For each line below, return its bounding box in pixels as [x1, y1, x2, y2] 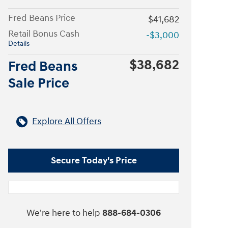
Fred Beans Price [8, 12, 75, 24]
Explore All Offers [32, 116, 101, 127]
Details [8, 40, 30, 48]
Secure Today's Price [50, 154, 137, 166]
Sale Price [8, 75, 69, 92]
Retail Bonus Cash [8, 28, 79, 40]
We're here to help [26, 207, 100, 219]
